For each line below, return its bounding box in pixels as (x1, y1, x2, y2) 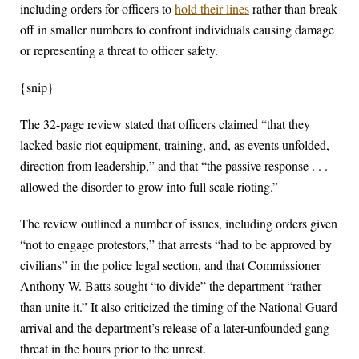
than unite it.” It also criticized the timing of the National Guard (20, 298, 337, 316)
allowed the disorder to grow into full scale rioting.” (20, 178, 278, 196)
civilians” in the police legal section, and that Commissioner (20, 256, 321, 274)
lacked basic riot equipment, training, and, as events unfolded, (20, 136, 329, 154)
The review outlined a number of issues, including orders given (20, 215, 337, 232)
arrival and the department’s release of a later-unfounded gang (20, 319, 329, 337)
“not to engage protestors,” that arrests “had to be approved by (20, 236, 332, 253)
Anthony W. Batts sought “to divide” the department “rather (20, 277, 321, 295)
